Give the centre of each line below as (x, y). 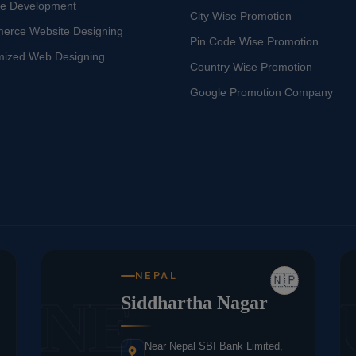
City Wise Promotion (241, 16)
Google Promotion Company (261, 93)
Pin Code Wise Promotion (254, 42)
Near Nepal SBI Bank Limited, (213, 346)
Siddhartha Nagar (194, 303)
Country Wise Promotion (251, 67)
